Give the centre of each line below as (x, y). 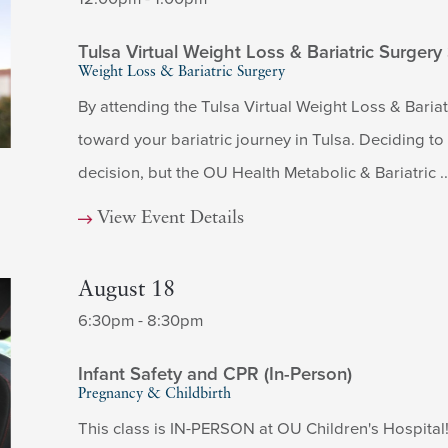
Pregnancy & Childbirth (154, 394)
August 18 (126, 291)
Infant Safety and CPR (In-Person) (214, 373)
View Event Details (171, 219)
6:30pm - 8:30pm (140, 321)
